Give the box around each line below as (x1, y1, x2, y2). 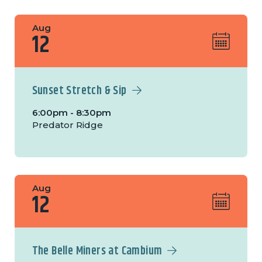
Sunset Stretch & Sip (32, 82, 127, 101)
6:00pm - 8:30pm (32, 107, 111, 119)
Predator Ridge (32, 119, 103, 131)
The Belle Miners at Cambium (32, 242, 163, 261)
